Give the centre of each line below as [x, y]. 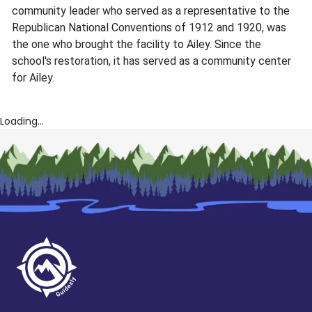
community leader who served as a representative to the [151, 11]
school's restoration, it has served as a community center [151, 61]
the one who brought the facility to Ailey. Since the [136, 45]
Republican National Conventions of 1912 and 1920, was [149, 28]
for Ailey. [33, 78]
